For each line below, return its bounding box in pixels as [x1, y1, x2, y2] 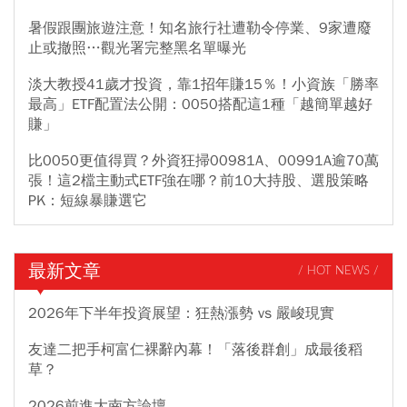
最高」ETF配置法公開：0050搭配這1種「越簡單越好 [28, 94, 372, 114]
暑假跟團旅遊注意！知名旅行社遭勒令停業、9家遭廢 [28, 18, 372, 37]
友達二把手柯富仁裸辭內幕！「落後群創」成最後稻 [28, 340, 362, 359]
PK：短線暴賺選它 [28, 191, 147, 210]
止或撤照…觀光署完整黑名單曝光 [28, 38, 246, 57]
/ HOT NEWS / [298, 265, 379, 278]
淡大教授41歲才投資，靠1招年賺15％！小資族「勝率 [28, 74, 379, 94]
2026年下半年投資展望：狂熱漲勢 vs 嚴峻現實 [28, 303, 334, 323]
